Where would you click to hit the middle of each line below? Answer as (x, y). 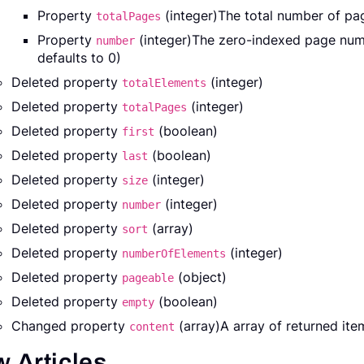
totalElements (164, 83)
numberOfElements (174, 254)
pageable (148, 278)
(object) (200, 277)
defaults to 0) (79, 58)
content (152, 327)
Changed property (70, 326)
